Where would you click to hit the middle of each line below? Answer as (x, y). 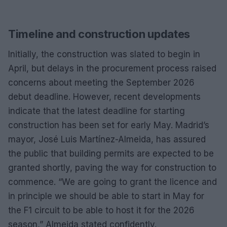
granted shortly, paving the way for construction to (112, 167)
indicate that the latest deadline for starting (97, 111)
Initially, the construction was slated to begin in (104, 54)
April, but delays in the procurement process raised (112, 68)
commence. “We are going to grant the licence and (112, 182)
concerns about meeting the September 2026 (101, 82)
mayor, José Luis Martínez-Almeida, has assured (107, 139)
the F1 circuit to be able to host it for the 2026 (101, 210)
